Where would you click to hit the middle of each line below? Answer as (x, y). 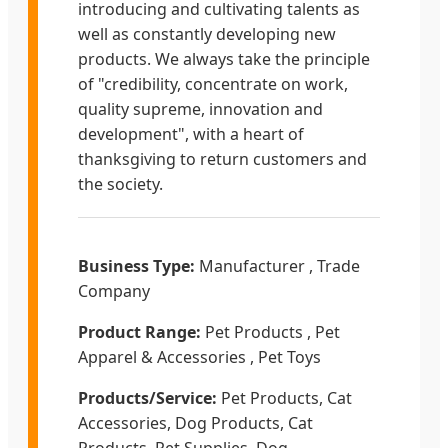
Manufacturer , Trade (277, 266)
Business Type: (136, 266)
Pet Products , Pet (270, 332)
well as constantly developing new (207, 34)
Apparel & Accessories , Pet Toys (199, 357)
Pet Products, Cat (284, 398)
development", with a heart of (191, 134)
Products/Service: (147, 398)
